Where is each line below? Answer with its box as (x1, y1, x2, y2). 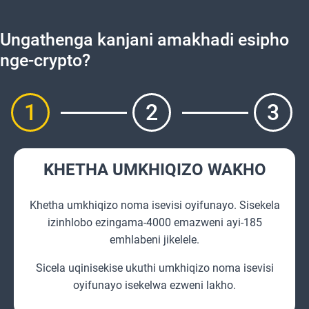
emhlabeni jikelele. (110, 233, 199, 246)
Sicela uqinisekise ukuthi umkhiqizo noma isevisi (35, 261, 274, 275)
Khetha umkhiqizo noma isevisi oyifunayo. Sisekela (29, 199, 280, 212)
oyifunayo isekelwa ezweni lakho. (73, 279, 236, 292)
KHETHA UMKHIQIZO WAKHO (43, 160, 266, 179)
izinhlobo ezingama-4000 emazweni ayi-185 (47, 216, 262, 229)
